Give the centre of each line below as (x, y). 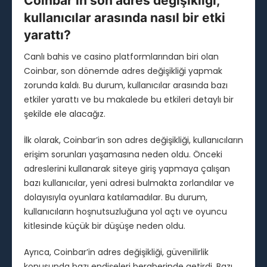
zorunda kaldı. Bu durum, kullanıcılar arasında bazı (126, 86)
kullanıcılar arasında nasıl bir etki (125, 18)
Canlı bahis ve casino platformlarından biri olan (121, 57)
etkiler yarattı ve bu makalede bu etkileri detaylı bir (129, 100)
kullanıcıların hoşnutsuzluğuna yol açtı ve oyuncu (125, 212)
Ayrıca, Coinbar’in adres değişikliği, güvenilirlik (116, 252)
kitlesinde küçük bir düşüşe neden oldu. (105, 226)
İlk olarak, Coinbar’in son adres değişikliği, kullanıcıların (133, 140)
